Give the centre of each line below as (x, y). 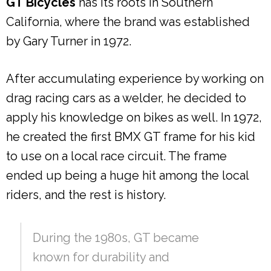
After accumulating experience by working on (135, 78)
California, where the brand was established (128, 21)
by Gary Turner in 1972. (69, 41)
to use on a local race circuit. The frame (116, 156)
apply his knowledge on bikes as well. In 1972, (134, 117)
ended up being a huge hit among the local (127, 175)
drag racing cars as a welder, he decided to (126, 98)
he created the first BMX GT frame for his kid (131, 136)
